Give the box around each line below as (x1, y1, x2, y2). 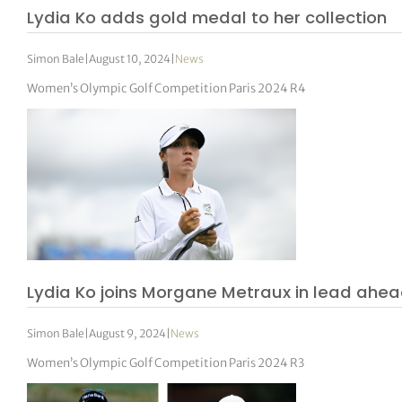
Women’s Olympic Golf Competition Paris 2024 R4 (27, 80, 307, 96)
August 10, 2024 (89, 51, 171, 66)
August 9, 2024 (89, 326, 167, 340)
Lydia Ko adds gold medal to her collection (27, 6, 388, 30)
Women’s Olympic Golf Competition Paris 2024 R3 (27, 354, 305, 371)
